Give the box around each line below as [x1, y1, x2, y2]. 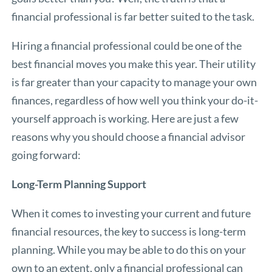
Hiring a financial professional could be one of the [12, 39, 242, 53]
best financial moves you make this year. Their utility [12, 57, 256, 71]
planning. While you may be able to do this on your [12, 243, 246, 257]
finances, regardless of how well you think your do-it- [12, 93, 259, 107]
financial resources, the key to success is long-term [12, 225, 246, 239]
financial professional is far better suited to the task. [12, 10, 255, 24]
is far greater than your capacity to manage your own [12, 75, 257, 89]
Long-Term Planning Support [12, 177, 147, 191]
